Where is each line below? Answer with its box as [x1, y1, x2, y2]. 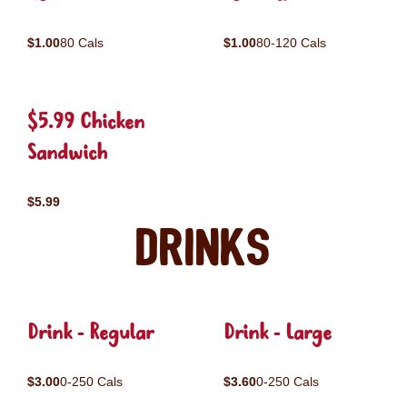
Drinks [135, 225, 272, 273]
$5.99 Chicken [27, 108, 144, 138]
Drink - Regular [27, 319, 154, 349]
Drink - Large [223, 319, 332, 349]
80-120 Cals [256, 35, 326, 50]
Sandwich [27, 139, 107, 169]
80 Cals [60, 35, 104, 50]
